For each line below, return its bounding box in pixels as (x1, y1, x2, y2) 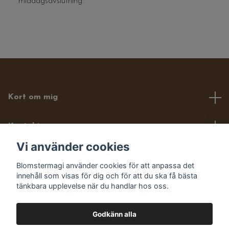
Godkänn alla (93, 210, 136, 218)
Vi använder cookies (16, 140, 130, 154)
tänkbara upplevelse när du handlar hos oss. (16, 181, 169, 190)
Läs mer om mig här (8, 151, 87, 159)
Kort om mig (8, 93, 58, 101)
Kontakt (8, 122, 40, 130)
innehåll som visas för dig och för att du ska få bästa (16, 171, 197, 180)
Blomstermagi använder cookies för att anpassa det (16, 161, 194, 170)
